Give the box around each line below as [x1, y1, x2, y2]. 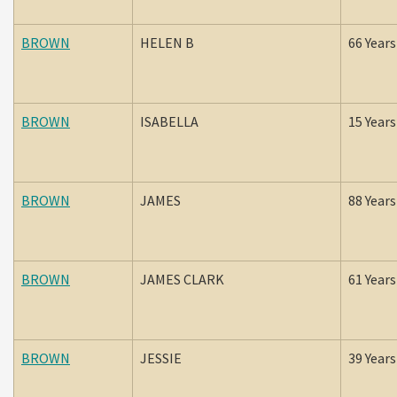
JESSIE [140, 349, 187, 367]
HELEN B [140, 34, 197, 51]
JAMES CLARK [140, 270, 227, 288]
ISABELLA [140, 113, 204, 130]
